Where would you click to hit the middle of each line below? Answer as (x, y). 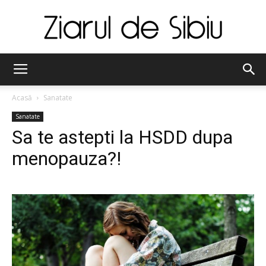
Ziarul (143, 66)
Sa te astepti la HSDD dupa (122, 137)
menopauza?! (66, 159)
